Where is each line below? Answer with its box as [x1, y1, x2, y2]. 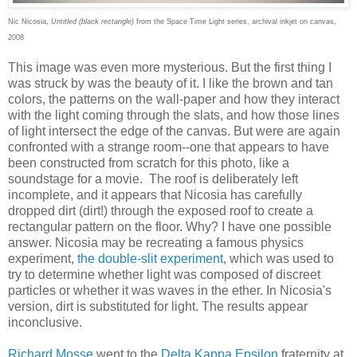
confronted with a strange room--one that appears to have [8, 140, 329, 155]
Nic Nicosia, [8, 18, 51, 26]
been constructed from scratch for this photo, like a [8, 156, 289, 171]
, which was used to [223, 252, 334, 266]
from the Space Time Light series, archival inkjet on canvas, [134, 18, 336, 26]
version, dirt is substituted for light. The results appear [8, 300, 308, 314]
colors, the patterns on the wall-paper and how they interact [8, 92, 339, 107]
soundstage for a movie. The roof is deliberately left [8, 172, 298, 186]
